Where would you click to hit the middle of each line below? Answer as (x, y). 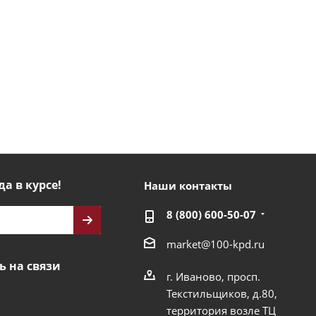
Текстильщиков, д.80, (221, 293)
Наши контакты (188, 186)
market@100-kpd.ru (215, 244)
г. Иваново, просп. (213, 276)
